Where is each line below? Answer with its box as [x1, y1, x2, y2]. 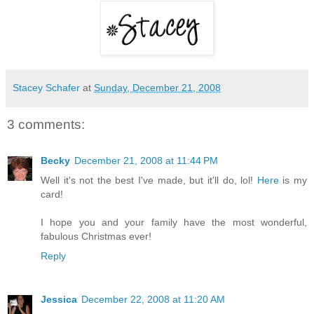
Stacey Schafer [13, 81, 80, 93]
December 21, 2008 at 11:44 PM [74, 155, 218, 167]
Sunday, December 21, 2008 [94, 81, 221, 93]
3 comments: [7, 116, 85, 132]
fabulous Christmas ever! [41, 231, 151, 243]
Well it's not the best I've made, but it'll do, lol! [41, 175, 257, 186]
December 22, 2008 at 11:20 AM [81, 294, 225, 306]
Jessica [41, 294, 77, 306]
